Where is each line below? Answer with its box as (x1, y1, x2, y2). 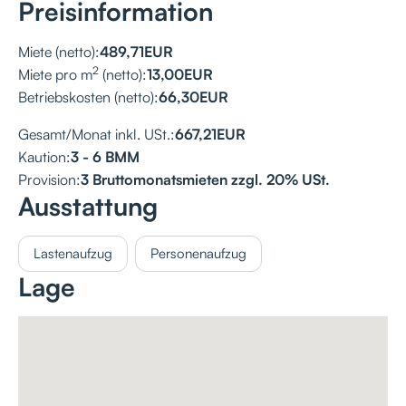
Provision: (18, 169, 81, 188)
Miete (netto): (18, 42, 100, 61)
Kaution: (18, 147, 71, 166)
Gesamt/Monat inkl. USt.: (18, 124, 175, 143)
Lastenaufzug (34, 244, 112, 262)
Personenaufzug (150, 244, 246, 262)
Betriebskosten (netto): (18, 87, 159, 106)
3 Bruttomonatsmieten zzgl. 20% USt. (81, 169, 330, 188)
